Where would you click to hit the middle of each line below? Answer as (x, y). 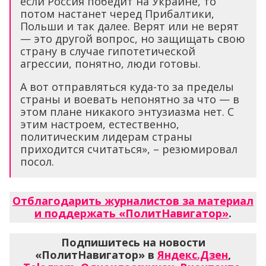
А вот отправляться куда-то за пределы (127, 87)
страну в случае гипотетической (108, 51)
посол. (37, 161)
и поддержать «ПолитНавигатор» (132, 213)
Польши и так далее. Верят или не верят (129, 26)
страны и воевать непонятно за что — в (130, 99)
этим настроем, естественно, (100, 124)
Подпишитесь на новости (133, 242)
